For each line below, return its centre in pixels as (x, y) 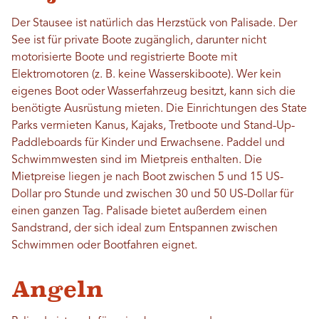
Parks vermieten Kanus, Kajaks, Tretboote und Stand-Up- (153, 126)
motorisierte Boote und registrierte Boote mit (124, 57)
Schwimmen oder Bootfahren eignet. (104, 245)
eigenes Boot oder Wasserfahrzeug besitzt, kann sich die (153, 91)
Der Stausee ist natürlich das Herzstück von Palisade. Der (154, 23)
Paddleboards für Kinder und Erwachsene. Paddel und (148, 143)
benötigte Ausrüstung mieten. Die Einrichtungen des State (159, 109)
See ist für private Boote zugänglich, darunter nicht (139, 40)
